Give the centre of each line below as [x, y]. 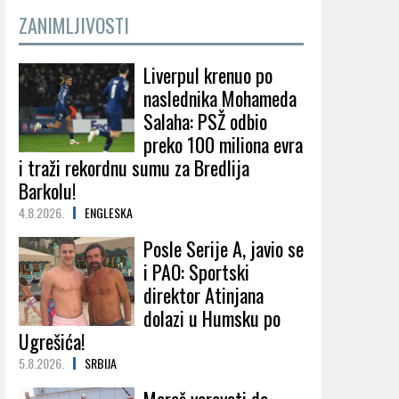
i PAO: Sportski [196, 272]
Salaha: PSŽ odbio [205, 121]
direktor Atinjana [204, 295]
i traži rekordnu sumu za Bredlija [134, 167]
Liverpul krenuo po [208, 75]
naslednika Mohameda [220, 98]
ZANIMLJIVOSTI [74, 25]
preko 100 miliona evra [223, 144]
